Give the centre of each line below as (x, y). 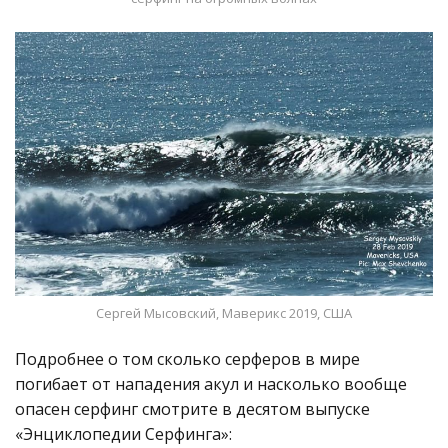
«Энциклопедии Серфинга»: (123, 433)
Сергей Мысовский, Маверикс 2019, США (224, 312)
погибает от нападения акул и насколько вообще (211, 383)
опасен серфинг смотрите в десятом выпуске (192, 408)
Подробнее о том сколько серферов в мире (187, 358)
